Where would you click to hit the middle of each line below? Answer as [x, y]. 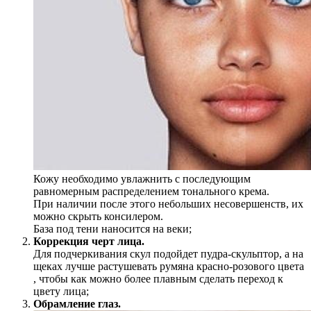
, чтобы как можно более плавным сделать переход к [158, 278]
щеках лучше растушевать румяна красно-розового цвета [169, 266]
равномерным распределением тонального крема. [151, 191]
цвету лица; [61, 291]
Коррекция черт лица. [89, 241]
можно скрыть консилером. [98, 216]
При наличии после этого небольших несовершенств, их [168, 203]
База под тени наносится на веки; [112, 228]
